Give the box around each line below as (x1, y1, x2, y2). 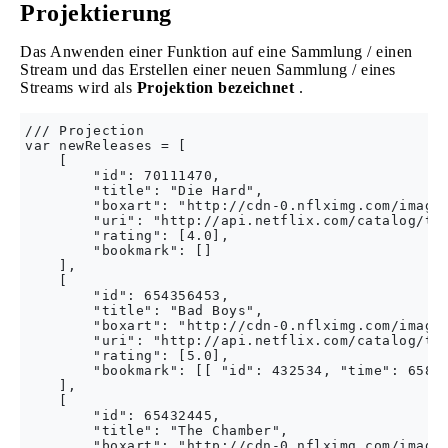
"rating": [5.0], (25, 348, 229, 363)
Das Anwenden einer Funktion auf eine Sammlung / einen (20, 43, 413, 60)
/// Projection (25, 123, 144, 138)
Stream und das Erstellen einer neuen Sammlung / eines (20, 61, 396, 78)
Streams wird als (20, 79, 137, 96)
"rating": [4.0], (25, 228, 229, 243)
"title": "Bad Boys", (25, 303, 263, 318)
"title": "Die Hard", (25, 183, 263, 198)
